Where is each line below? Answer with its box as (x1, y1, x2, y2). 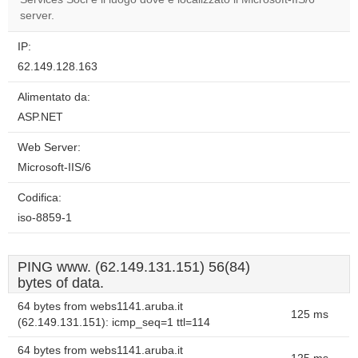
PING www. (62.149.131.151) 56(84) (18, 259, 250, 275)
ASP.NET (18, 111, 63, 123)
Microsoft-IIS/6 (18, 161, 91, 173)
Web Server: (18, 141, 81, 153)
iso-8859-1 (18, 212, 72, 224)
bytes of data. (18, 275, 104, 291)
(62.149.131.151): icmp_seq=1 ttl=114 (18, 316, 210, 328)
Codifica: (18, 192, 62, 204)
